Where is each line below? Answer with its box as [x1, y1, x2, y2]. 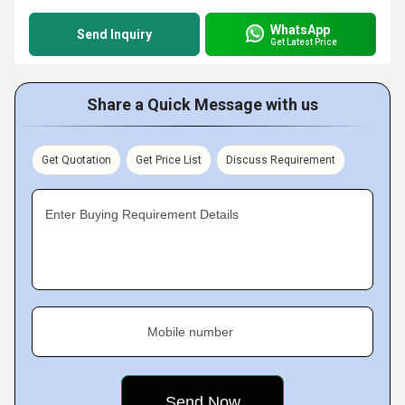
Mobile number [147, 325, 233, 339]
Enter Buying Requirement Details [45, 207, 239, 221]
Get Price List [136, 154, 202, 166]
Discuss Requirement [226, 154, 335, 166]
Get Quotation [42, 154, 111, 166]
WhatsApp [270, 22, 330, 37]
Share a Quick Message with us [87, 95, 318, 114]
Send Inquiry [77, 27, 152, 42]
